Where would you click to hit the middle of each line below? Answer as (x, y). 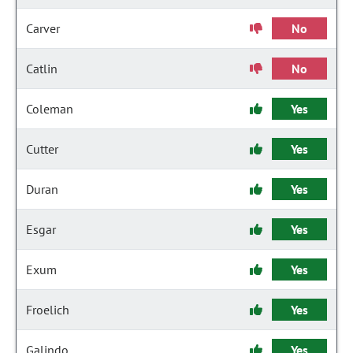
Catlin (42, 69)
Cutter (42, 149)
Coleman (50, 109)
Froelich (48, 310)
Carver (43, 28)
